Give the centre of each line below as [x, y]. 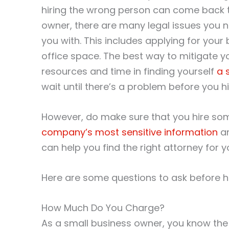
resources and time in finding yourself [129, 72]
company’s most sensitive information [130, 132]
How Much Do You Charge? [103, 208]
